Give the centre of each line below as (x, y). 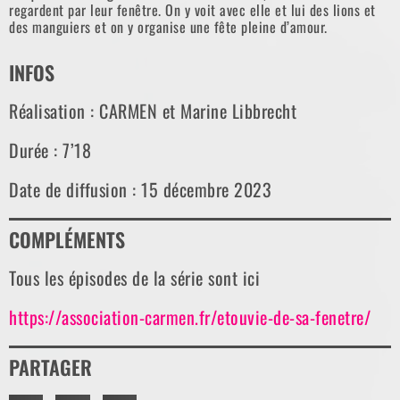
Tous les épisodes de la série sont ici (134, 278)
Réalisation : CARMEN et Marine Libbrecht (153, 111)
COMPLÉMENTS (67, 240)
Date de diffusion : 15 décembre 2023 (140, 190)
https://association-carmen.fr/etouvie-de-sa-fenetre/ (190, 317)
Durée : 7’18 (50, 150)
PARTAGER (50, 367)
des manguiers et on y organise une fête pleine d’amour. (168, 27)
